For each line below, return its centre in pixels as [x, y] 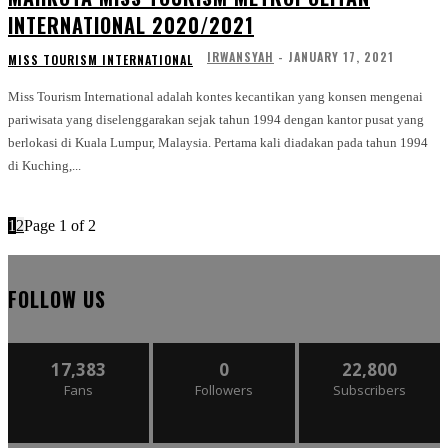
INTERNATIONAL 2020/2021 [131, 24]
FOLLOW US [57, 298]
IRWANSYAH [240, 56]
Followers [223, 389]
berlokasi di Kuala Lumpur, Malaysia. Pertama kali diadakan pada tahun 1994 [218, 142]
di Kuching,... [44, 165]
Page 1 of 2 [60, 225]
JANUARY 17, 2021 [341, 56]
